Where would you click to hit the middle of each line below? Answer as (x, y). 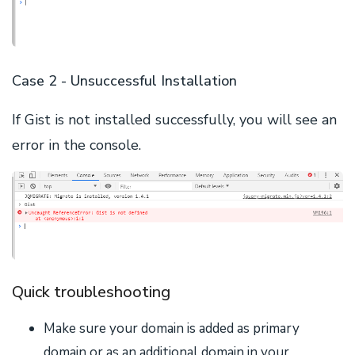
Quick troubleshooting (91, 292)
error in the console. (76, 145)
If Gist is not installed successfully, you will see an (174, 119)
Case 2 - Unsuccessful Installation (124, 80)
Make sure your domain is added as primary (172, 328)
